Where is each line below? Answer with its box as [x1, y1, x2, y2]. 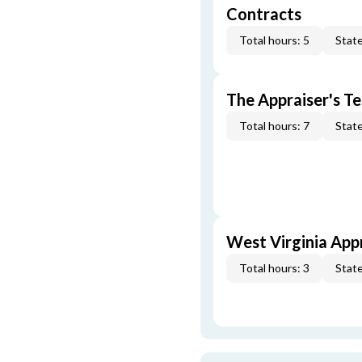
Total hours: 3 [239, 261, 309, 275]
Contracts [226, 4, 301, 23]
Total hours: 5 [239, 33, 309, 47]
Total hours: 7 [239, 119, 309, 133]
